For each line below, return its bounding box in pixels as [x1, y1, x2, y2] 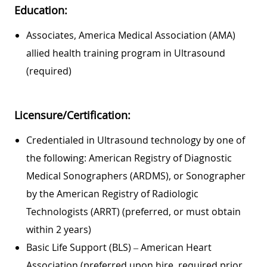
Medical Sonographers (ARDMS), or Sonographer [26, 169, 246, 182]
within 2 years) [26, 222, 91, 236]
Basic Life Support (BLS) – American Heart [26, 240, 212, 254]
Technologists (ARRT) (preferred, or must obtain [26, 204, 241, 218]
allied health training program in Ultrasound [26, 46, 225, 60]
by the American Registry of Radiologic [26, 187, 198, 200]
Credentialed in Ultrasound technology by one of [26, 133, 245, 147]
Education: [14, 2, 67, 17]
